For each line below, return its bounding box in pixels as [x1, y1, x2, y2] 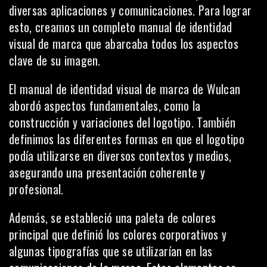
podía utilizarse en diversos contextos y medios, [9, 147, 232, 164]
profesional [9, 180, 61, 198]
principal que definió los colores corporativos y [9, 225, 227, 243]
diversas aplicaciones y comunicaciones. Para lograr [9, 1, 252, 19]
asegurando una [9, 163, 86, 181]
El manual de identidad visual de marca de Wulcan [9, 80, 241, 98]
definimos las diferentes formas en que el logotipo [9, 130, 244, 148]
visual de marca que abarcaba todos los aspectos [9, 35, 239, 52]
